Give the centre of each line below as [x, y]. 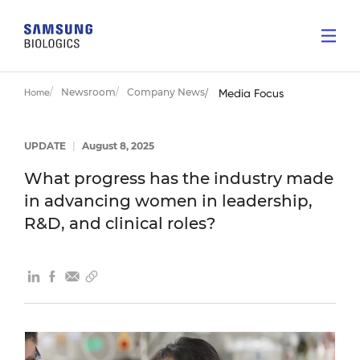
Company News [166, 92]
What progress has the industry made [179, 178]
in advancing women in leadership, [168, 201]
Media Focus [251, 93]
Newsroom [88, 92]
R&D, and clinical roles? [120, 223]
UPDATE [46, 146]
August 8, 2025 [117, 146]
